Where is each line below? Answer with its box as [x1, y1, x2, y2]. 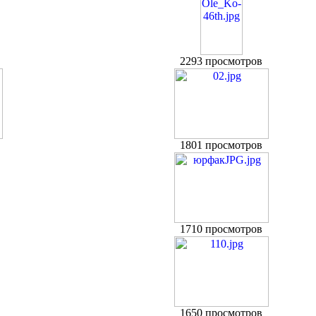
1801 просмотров [180, 139, 262, 152]
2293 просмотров [180, 55, 262, 68]
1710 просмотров [180, 223, 262, 236]
